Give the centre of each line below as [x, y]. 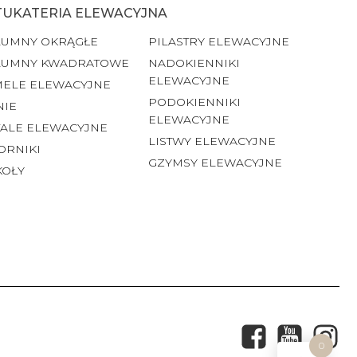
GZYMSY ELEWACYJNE [215, 162]
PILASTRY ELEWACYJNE [219, 41]
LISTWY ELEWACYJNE [212, 141]
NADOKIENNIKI [194, 63]
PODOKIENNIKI [194, 102]
